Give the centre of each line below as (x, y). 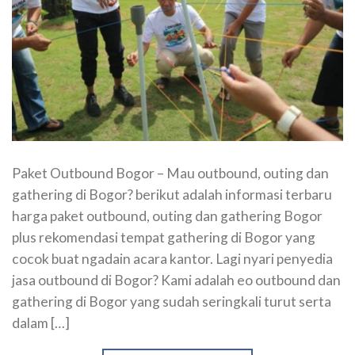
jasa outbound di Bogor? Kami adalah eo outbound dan (176, 280)
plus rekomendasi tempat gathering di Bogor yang (164, 237)
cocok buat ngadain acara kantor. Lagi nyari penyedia (172, 258)
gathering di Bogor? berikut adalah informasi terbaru (172, 194)
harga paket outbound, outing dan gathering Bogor (167, 216)
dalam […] (41, 323)
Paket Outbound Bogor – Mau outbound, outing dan (170, 173)
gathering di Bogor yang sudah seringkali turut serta (172, 301)
